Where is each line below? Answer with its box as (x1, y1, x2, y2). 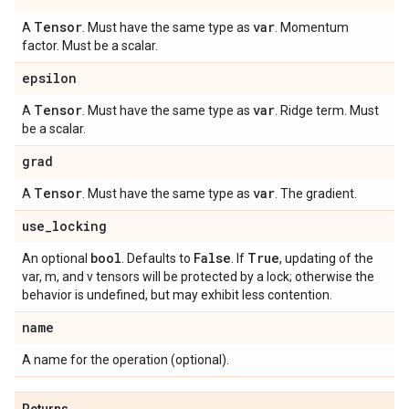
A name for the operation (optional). (22, 352, 229, 367)
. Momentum (275, 20, 349, 35)
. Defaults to (121, 251, 194, 266)
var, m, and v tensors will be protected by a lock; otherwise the (22, 269, 374, 284)
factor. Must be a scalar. (22, 38, 158, 53)
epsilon (22, 69, 77, 87)
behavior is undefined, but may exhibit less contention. (22, 288, 332, 302)
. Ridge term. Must (275, 103, 379, 118)
